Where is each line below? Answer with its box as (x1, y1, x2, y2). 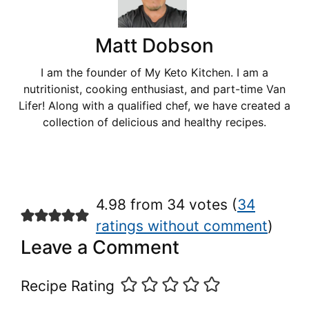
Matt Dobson (95, 33, 214, 57)
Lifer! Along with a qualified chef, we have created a (19, 98, 290, 112)
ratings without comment (95, 217, 268, 235)
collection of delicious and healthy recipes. (43, 114, 266, 129)
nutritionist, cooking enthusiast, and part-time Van (23, 81, 286, 96)
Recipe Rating (21, 277, 114, 295)
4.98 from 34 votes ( (95, 195, 237, 213)
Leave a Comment (21, 235, 179, 259)
